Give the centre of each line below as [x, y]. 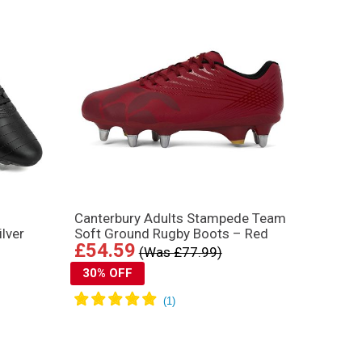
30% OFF [107, 273]
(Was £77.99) [180, 252]
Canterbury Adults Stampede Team [180, 218]
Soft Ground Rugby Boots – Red [171, 233]
